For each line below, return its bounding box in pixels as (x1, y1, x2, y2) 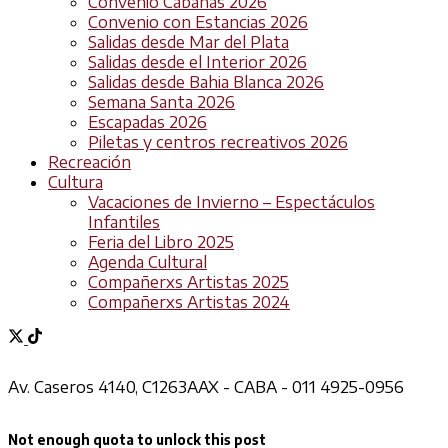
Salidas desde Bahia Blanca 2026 (88, 72, 324, 93)
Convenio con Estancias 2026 (88, 12, 308, 33)
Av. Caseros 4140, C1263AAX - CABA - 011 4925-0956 (8, 376, 404, 397)
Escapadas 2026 (88, 112, 207, 133)
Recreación (48, 152, 131, 173)
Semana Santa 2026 (88, 92, 235, 113)
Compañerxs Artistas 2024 (88, 292, 290, 313)
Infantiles (88, 212, 160, 233)
